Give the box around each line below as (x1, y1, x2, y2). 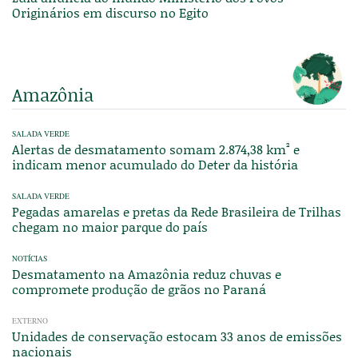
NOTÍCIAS (12, 253, 47, 264)
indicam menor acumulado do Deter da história (12, 154, 298, 173)
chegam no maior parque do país (12, 217, 208, 236)
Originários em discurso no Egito (12, 2, 209, 22)
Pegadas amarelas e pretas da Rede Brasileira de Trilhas (12, 201, 341, 221)
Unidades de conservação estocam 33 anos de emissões (12, 326, 342, 345)
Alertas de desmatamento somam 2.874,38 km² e (12, 139, 300, 158)
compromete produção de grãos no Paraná (12, 279, 266, 298)
